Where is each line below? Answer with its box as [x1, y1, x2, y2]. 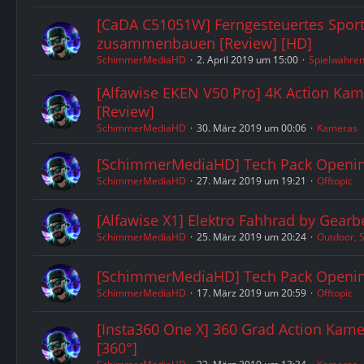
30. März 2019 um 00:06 [197, 121, 306, 135]
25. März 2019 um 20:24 [197, 230, 306, 244]
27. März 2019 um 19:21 [197, 174, 306, 188]
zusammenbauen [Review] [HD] [97, 33, 312, 53]
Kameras [317, 121, 357, 135]
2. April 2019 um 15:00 [197, 53, 298, 67]
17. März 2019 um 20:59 [197, 286, 306, 300]
